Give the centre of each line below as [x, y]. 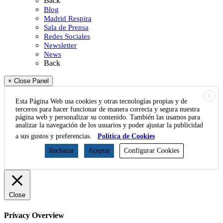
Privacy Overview [34, 215]
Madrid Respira [68, 19]
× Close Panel [28, 81]
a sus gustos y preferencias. [55, 136]
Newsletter [60, 46]
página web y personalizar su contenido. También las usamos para [108, 117]
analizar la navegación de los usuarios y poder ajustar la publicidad [109, 125]
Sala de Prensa [66, 28]
